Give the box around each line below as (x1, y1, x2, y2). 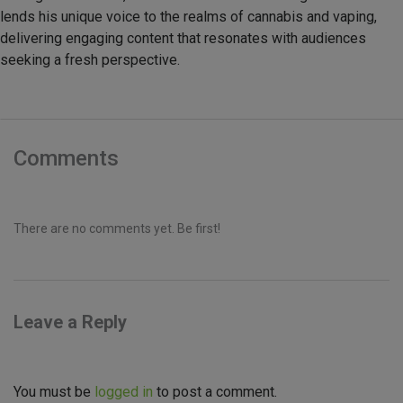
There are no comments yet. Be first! (13, 221, 220, 237)
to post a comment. (153, 383, 277, 401)
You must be (13, 383, 94, 401)
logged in (94, 383, 153, 401)
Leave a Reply (13, 311, 127, 334)
